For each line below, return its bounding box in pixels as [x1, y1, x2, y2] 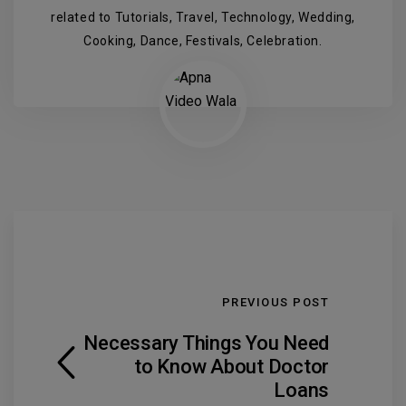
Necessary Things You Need [83, 332, 329, 355]
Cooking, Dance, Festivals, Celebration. [83, 34, 323, 49]
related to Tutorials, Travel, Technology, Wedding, [50, 10, 355, 25]
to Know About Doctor [134, 355, 329, 379]
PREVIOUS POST [221, 295, 329, 310]
